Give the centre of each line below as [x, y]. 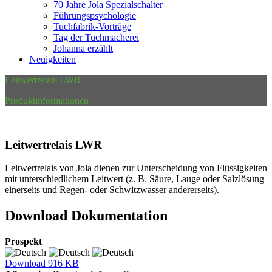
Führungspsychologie [95, 15]
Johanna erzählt [83, 48]
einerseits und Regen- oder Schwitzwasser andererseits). [112, 190]
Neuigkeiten [53, 59]
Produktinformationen [47, 100]
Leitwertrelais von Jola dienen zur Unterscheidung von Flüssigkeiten [136, 168]
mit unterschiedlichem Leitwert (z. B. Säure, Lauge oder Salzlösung [134, 179]
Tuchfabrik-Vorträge [92, 26]
